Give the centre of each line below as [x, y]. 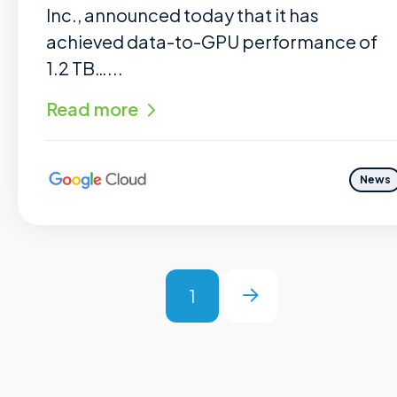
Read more [92, 109]
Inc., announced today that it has [183, 15]
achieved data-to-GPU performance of [212, 41]
